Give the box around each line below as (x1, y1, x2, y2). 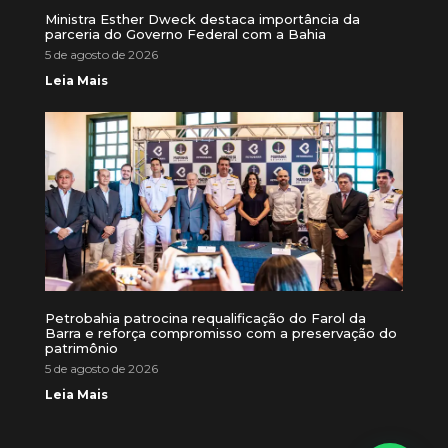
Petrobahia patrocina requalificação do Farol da (45, 310, 366, 327)
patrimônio (45, 340, 118, 357)
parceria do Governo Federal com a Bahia (45, 26, 326, 43)
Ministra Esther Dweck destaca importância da (45, 11, 360, 28)
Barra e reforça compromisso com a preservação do (45, 325, 397, 342)
